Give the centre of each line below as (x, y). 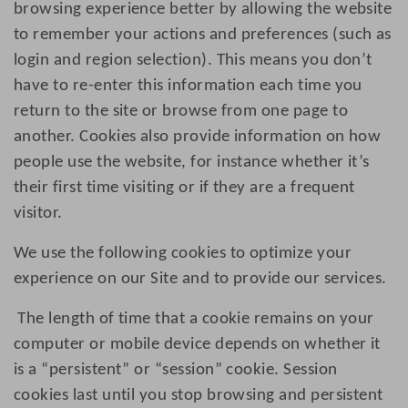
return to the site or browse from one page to (181, 112)
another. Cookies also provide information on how (198, 138)
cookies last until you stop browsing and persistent (199, 396)
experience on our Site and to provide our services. (200, 280)
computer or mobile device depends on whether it (197, 345)
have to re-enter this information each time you (188, 87)
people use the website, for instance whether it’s (192, 163)
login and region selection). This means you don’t (193, 61)
